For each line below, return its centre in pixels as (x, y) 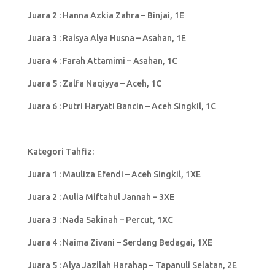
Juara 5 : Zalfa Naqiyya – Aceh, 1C (94, 83)
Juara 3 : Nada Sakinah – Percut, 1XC (100, 219)
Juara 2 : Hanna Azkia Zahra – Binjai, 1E (106, 15)
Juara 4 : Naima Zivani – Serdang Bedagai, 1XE (120, 242)
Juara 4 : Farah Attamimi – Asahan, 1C (102, 60)
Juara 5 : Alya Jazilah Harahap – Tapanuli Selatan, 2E (132, 265)
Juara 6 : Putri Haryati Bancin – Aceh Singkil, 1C (122, 106)
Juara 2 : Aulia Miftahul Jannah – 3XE (101, 197)
